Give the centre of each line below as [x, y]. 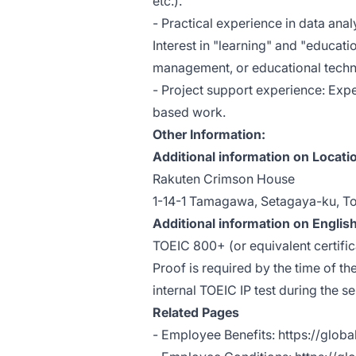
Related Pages [196, 313]
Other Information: [209, 135]
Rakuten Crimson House [224, 179]
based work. [189, 112]
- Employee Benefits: [215, 335]
